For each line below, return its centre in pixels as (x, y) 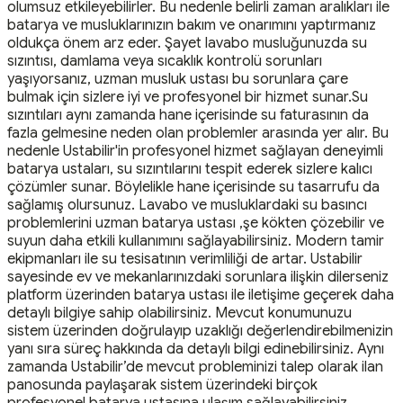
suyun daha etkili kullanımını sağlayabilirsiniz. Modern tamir (196, 241)
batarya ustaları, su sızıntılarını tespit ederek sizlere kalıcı (190, 169)
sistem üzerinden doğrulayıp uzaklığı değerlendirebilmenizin (200, 331)
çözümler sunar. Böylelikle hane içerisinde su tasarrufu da (193, 187)
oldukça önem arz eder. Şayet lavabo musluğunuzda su (187, 43)
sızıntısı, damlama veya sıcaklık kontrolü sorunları (165, 61)
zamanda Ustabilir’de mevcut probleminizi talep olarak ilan (195, 367)
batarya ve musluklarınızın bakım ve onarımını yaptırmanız (192, 25)
